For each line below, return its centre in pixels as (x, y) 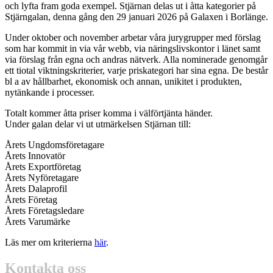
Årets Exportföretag (43, 166)
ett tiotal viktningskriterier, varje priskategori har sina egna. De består (136, 70)
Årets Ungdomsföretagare (55, 144)
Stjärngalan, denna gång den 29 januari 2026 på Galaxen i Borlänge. (136, 16)
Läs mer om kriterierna (50, 242)
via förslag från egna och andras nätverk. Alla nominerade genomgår (136, 59)
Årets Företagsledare (44, 210)
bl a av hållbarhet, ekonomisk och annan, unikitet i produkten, (123, 81)
